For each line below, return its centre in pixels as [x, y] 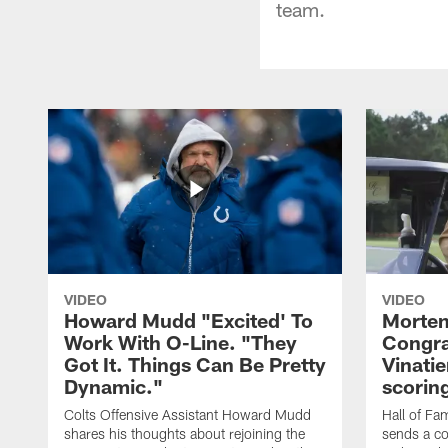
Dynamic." [113, 385]
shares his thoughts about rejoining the [184, 433]
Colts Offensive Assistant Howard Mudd [187, 414]
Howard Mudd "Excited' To [188, 319]
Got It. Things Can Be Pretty [195, 363]
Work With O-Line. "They [180, 341]
